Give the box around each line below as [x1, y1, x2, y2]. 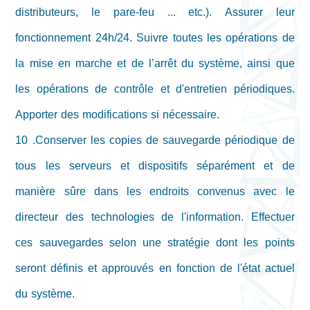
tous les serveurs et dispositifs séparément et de [15, 155, 295, 177]
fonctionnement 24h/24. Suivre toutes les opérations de [15, 27, 295, 49]
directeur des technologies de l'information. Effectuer [15, 206, 295, 228]
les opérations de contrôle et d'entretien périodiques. [15, 78, 295, 100]
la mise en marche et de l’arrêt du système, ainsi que [15, 53, 295, 75]
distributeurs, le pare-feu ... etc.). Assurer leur [15, 1, 295, 24]
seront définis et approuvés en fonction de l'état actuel [15, 257, 295, 280]
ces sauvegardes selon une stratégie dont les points [15, 232, 295, 254]
